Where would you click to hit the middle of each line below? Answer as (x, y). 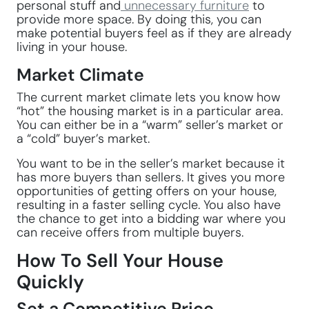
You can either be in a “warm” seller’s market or (150, 125)
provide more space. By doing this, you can (139, 19)
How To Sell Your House (120, 261)
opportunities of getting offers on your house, (147, 191)
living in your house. (72, 47)
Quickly (50, 282)
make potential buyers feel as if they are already (154, 33)
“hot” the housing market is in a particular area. (150, 111)
